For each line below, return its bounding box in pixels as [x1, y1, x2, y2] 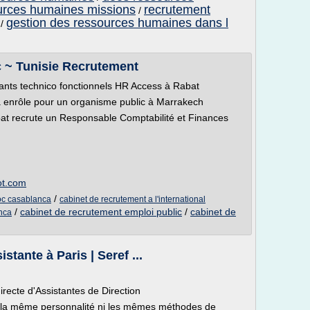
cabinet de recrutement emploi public [20, 206, 182, 217]
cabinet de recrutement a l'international [60, 194, 206, 204]
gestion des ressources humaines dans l [6, 16, 228, 30]
